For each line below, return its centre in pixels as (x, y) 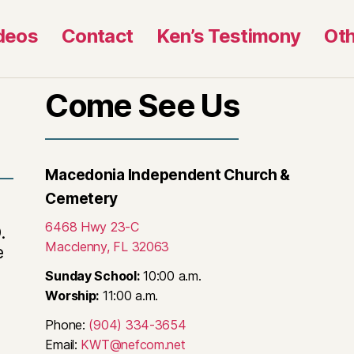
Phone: (67, 324)
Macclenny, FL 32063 (107, 246)
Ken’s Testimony (229, 36)
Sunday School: (92, 275)
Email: (63, 344)
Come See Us (142, 105)
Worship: (72, 295)
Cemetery (82, 198)
